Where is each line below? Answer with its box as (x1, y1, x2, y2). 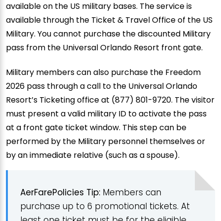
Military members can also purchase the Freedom (6, 66, 201, 78)
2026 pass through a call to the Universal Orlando (6, 80, 197, 92)
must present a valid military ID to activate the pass (6, 108, 207, 119)
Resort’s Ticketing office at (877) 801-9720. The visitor (6, 94, 215, 106)
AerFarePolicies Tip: (20, 186, 103, 198)
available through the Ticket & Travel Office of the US (6, 14, 213, 26)
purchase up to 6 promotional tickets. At (20, 200, 190, 212)
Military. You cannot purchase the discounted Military (6, 28, 211, 39)
